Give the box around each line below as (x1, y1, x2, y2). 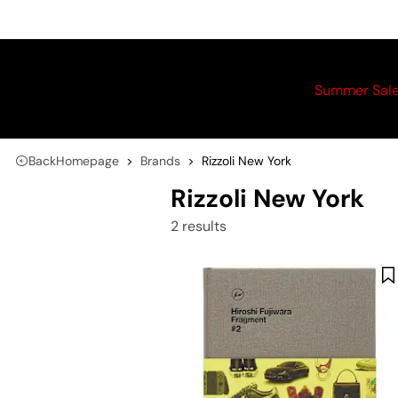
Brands (140, 153, 180, 169)
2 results (171, 217, 227, 235)
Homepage (56, 153, 119, 169)
